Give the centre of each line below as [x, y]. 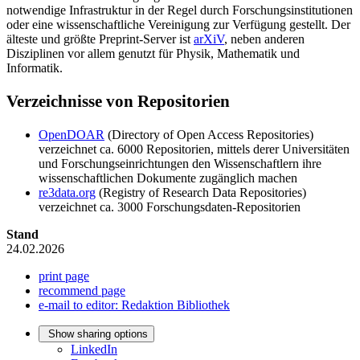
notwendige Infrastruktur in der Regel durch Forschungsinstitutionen [180, 10]
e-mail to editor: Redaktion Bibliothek [134, 305]
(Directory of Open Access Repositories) [209, 135]
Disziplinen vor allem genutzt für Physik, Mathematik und [153, 53]
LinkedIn [94, 350]
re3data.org [67, 193]
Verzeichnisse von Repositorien [118, 101]
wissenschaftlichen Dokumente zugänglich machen [168, 178]
